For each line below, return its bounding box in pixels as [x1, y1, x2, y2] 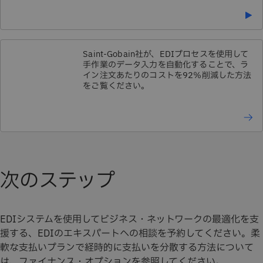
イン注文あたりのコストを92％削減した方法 [83, 69, 252, 82]
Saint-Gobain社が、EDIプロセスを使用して [83, 48, 249, 60]
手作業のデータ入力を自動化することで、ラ [83, 58, 249, 71]
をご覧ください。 [83, 79, 150, 92]
